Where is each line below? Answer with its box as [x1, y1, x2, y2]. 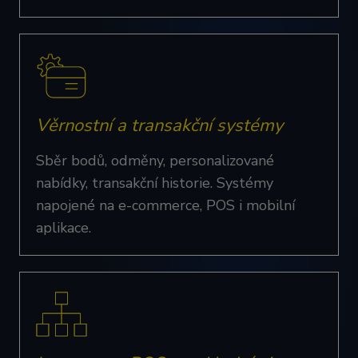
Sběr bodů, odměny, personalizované [36, 151, 274, 170]
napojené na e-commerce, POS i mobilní [36, 196, 295, 215]
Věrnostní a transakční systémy [36, 113, 283, 137]
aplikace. [36, 218, 91, 237]
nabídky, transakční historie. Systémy [36, 173, 273, 193]
